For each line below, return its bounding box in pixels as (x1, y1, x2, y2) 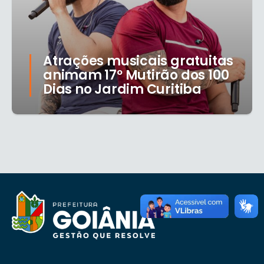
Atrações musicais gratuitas (43, 52, 234, 71)
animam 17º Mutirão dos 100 (43, 66, 229, 85)
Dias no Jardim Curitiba (43, 80, 202, 99)
